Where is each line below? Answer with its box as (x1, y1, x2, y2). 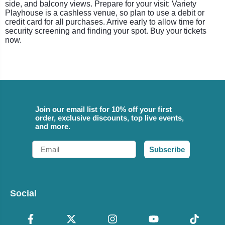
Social (10, 188, 37, 198)
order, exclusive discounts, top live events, (35, 113, 184, 122)
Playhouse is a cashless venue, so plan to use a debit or (5, 8, 204, 17)
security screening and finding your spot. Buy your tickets (5, 26, 206, 35)
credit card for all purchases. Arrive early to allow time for (5, 17, 205, 26)
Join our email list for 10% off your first (35, 104, 172, 114)
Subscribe (149, 145, 185, 154)
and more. (35, 122, 70, 131)
